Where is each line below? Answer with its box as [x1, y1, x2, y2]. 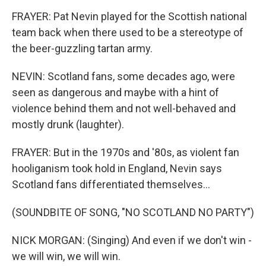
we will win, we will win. [12, 249, 121, 262]
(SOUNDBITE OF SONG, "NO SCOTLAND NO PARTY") [12, 205, 254, 218]
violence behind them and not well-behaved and [12, 102, 236, 115]
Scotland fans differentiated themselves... [12, 178, 210, 191]
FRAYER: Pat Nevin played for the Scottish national [12, 9, 247, 23]
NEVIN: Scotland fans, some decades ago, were [12, 69, 235, 83]
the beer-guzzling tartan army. [12, 42, 153, 55]
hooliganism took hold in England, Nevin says [12, 161, 222, 175]
